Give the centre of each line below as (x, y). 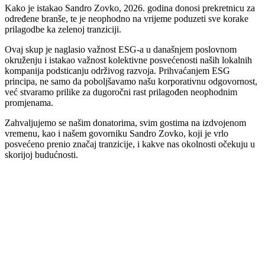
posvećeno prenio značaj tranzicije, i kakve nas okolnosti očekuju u (130, 144)
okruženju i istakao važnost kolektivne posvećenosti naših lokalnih (128, 60)
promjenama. (29, 103)
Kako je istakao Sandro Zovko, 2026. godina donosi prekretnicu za (130, 8)
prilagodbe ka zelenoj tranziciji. (63, 30)
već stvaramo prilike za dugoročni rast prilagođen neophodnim (121, 92)
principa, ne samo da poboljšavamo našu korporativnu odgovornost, (131, 82)
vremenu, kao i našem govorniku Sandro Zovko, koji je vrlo (117, 134)
